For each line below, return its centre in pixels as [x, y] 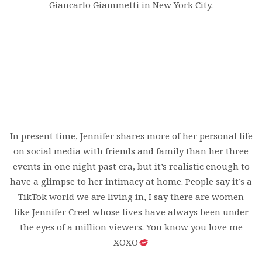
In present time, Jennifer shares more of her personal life [131, 136]
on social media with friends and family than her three [131, 151]
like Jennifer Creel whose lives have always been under [131, 212]
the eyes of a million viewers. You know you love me [131, 227]
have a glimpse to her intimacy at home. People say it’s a [131, 182]
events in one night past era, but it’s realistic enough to [131, 166]
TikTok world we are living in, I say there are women [131, 197]
